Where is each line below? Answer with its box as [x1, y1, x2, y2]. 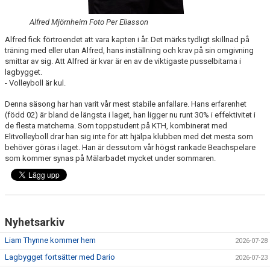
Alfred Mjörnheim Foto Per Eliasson [30, 17, 148, 27]
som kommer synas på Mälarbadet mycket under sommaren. [5, 154, 216, 163]
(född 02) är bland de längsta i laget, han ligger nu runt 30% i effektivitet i [5, 110, 256, 119]
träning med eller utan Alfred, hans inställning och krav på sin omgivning [5, 46, 254, 55]
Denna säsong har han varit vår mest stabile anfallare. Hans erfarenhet [5, 99, 246, 108]
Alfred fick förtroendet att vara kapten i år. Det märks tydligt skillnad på [5, 35, 250, 44]
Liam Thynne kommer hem [5, 236, 96, 245]
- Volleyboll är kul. [5, 78, 66, 87]
